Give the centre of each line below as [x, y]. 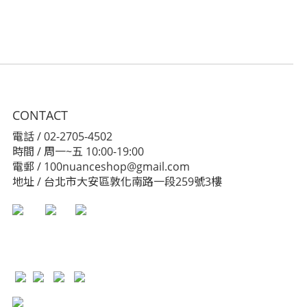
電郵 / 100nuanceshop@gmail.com [101, 167]
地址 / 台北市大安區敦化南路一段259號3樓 [117, 182]
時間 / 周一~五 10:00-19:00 [79, 151]
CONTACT [40, 115]
